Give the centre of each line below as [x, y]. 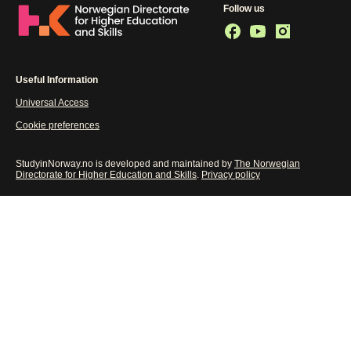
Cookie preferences [58, 125]
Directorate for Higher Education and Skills [106, 175]
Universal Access [52, 103]
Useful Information [57, 80]
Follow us [244, 9]
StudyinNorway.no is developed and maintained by [125, 164]
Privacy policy [231, 175]
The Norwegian [267, 164]
